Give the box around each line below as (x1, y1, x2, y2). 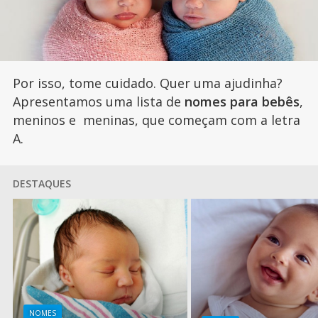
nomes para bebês (184, 93, 300, 111)
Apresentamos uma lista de (12, 93, 185, 111)
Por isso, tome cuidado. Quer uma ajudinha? (12, 75, 283, 92)
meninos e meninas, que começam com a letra (12, 111, 300, 129)
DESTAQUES (12, 177, 71, 191)
